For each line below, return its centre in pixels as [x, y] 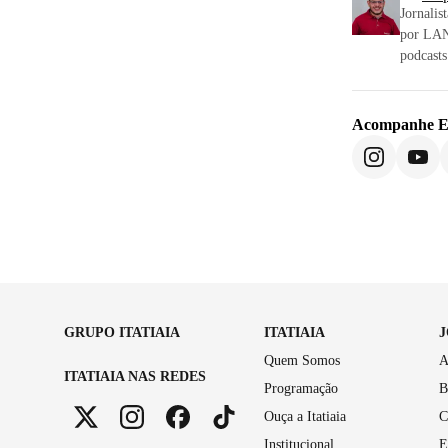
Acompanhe [395, 124]
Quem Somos [302, 360]
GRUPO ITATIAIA [122, 332]
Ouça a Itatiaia [305, 416]
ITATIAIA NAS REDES [135, 376]
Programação [301, 388]
